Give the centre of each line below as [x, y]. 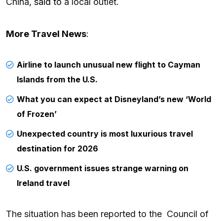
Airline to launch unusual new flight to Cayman [109, 64]
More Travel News [46, 34]
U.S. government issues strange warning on [103, 168]
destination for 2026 [57, 148]
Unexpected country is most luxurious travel [105, 133]
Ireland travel [43, 183]
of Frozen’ [37, 114]
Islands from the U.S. [57, 79]
